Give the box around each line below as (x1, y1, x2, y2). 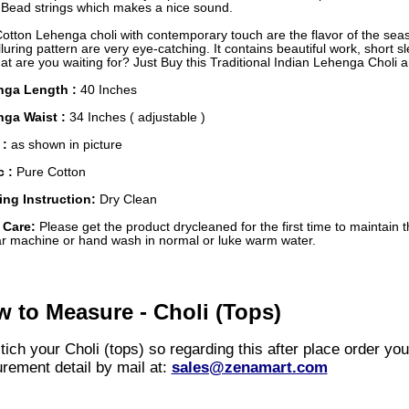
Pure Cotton (16, 165, 86, 180)
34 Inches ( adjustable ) (68, 110, 205, 125)
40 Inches (79, 83, 137, 98)
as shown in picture (10, 138, 122, 152)
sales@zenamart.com (171, 359, 328, 377)
